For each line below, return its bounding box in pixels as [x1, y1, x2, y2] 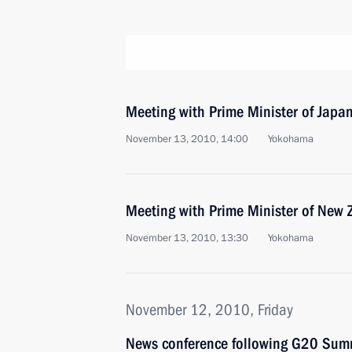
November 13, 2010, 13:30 [126, 231, 248, 245]
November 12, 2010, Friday [126, 300, 293, 319]
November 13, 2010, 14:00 [126, 132, 248, 146]
